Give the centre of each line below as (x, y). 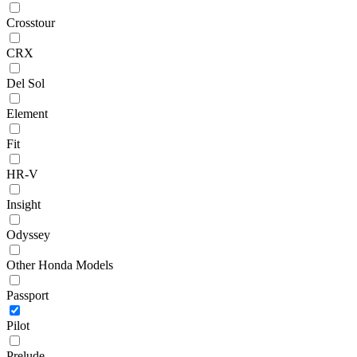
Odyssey (28, 234)
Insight (24, 204)
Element (27, 113)
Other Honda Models (60, 265)
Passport (27, 295)
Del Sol (25, 83)
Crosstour (31, 22)
